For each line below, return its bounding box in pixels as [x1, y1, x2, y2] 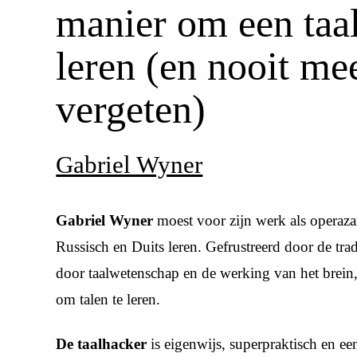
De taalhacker [56, 335, 147, 353]
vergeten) [56, 86, 206, 131]
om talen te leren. [56, 291, 161, 308]
